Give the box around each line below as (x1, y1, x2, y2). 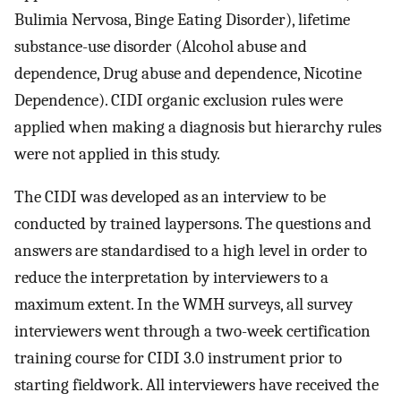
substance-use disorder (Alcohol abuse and (14, 36, 307, 56)
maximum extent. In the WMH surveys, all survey (14, 294, 353, 315)
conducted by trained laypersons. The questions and (14, 214, 371, 235)
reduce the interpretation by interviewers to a (14, 268, 328, 288)
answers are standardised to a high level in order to (14, 241, 367, 261)
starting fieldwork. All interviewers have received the (14, 375, 379, 396)
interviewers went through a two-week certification (14, 321, 371, 342)
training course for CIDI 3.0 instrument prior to (14, 348, 342, 369)
